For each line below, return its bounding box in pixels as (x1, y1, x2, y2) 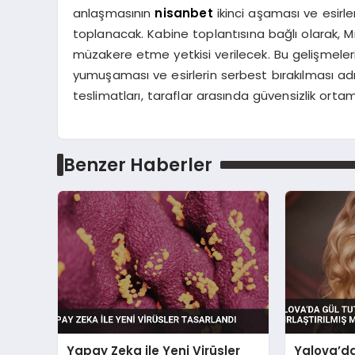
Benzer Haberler (63, 151, 212, 177)
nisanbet (155, 4, 213, 21)
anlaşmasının (72, 4, 155, 21)
